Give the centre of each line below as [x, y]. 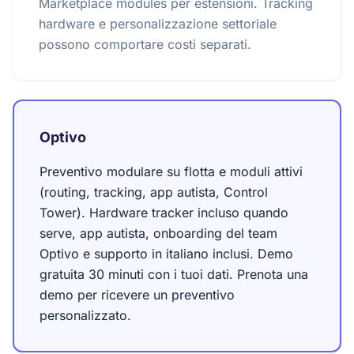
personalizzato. [85, 315]
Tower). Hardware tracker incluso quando [164, 213]
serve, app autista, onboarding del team [158, 233]
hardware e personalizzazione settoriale [158, 24]
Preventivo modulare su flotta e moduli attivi [171, 171]
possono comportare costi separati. [145, 44]
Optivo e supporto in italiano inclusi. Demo [166, 254]
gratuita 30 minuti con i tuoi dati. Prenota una [174, 274]
